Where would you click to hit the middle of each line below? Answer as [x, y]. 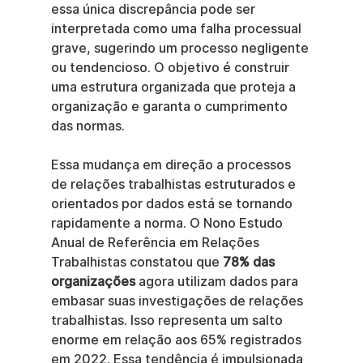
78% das [250, 262]
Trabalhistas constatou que [137, 262]
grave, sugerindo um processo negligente [181, 48]
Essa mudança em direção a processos [172, 165]
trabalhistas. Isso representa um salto [168, 320]
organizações [93, 282]
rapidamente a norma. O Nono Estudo [168, 223]
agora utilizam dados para [218, 282]
